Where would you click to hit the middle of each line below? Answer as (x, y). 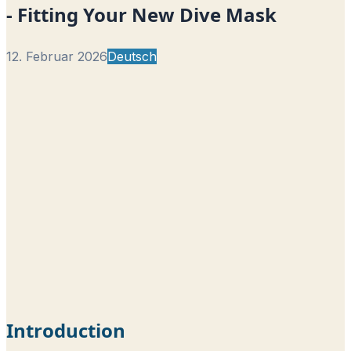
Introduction (66, 330)
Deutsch (132, 56)
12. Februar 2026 (57, 56)
